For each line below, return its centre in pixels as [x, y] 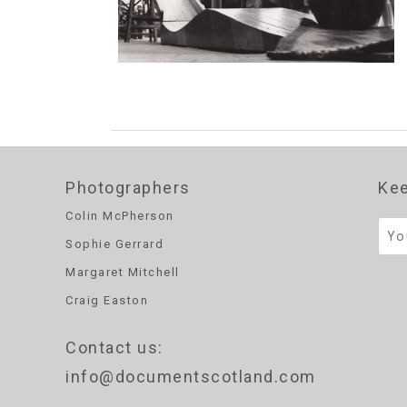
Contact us [112, 347]
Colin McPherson [120, 216]
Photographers [128, 188]
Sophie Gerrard [114, 244]
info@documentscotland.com [191, 376]
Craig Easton [107, 301]
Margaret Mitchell [123, 273]
